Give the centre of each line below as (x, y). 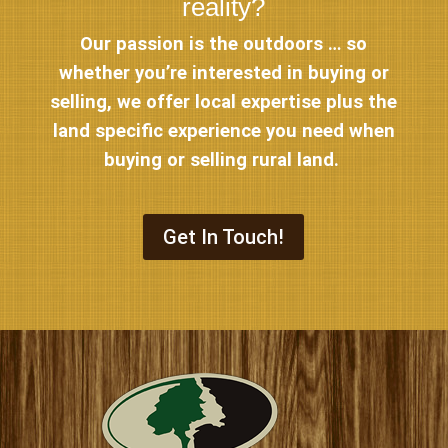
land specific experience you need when (223, 131)
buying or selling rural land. (223, 160)
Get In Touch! (224, 236)
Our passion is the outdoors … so (224, 44)
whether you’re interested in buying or (223, 73)
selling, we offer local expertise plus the (224, 102)
